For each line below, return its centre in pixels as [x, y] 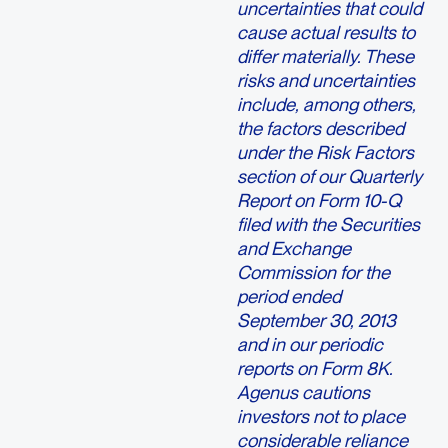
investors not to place [320, 416]
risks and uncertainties [325, 80]
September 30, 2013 [316, 320]
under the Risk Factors [325, 152]
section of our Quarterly [329, 176]
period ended [288, 296]
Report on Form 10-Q [318, 200]
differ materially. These [325, 56]
